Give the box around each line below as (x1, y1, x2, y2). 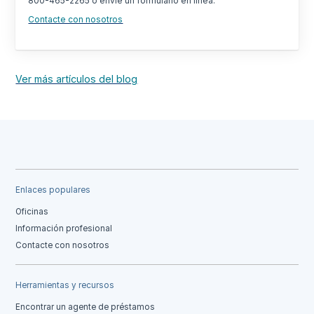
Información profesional (15, 224, 113, 234)
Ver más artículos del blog (15, 72, 138, 85)
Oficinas (15, 207, 49, 217)
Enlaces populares (15, 185, 91, 196)
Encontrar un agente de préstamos (15, 302, 156, 313)
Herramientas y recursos (15, 280, 115, 291)
